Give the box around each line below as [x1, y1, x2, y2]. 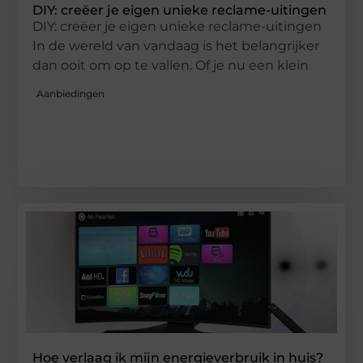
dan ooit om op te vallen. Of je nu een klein [32, 57, 310, 73]
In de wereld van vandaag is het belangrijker [32, 37, 320, 53]
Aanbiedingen [36, 88, 105, 100]
